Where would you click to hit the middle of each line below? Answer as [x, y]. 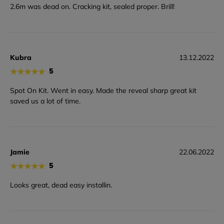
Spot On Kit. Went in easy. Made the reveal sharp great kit [103, 90]
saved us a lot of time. [45, 101]
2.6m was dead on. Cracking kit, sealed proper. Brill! [92, 7]
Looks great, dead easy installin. [61, 185]
